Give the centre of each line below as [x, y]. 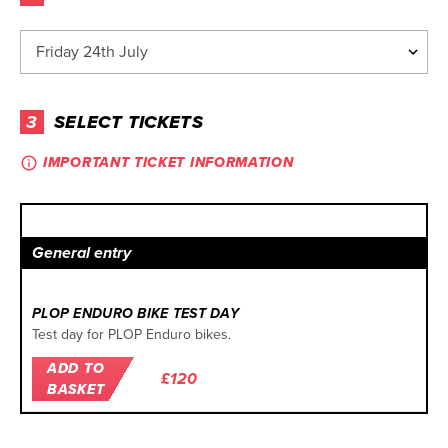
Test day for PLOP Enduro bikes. [131, 335]
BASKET [76, 390]
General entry [81, 252]
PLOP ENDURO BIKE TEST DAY [135, 313]
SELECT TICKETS [129, 122]
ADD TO [76, 369]
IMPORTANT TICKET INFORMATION [168, 163]
